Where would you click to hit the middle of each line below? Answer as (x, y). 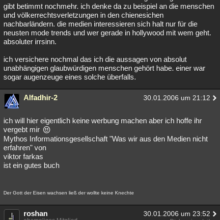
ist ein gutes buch (31, 165)
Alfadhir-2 (41, 97)
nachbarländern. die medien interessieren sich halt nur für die (100, 24)
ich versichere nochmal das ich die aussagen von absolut (95, 59)
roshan (36, 213)
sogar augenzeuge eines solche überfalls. (70, 77)
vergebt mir (23, 129)
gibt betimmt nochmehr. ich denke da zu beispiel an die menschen (109, 6)
